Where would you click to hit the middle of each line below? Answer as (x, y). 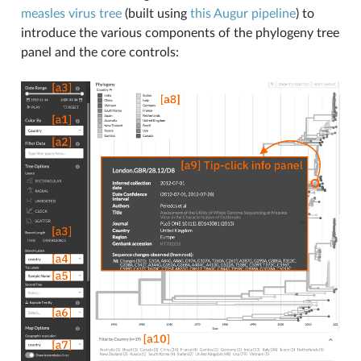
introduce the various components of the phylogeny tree (180, 33)
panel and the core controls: (100, 52)
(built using (156, 13)
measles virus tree (71, 13)
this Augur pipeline (243, 13)
